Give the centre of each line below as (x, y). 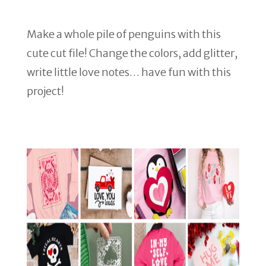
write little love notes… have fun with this (129, 72)
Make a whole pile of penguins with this (124, 34)
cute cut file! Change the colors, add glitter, (132, 53)
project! (45, 91)
